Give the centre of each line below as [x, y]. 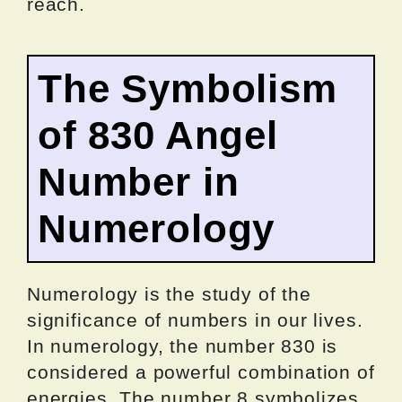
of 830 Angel [158, 135]
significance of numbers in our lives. [195, 319]
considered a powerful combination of [201, 371]
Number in [139, 181]
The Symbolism [188, 88]
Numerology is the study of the [169, 293]
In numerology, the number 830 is [183, 345]
